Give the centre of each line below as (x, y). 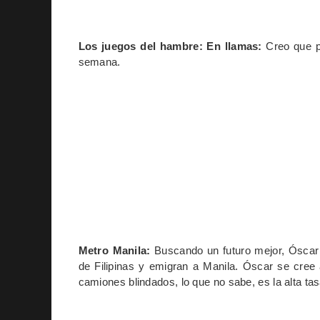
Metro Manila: (114, 250)
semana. (99, 61)
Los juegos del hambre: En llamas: (170, 46)
